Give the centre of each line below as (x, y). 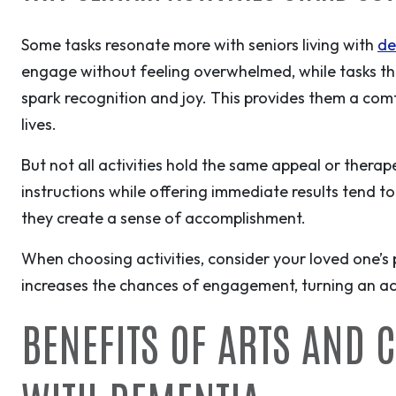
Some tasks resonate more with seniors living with (199, 45)
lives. (39, 125)
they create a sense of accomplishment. (164, 218)
